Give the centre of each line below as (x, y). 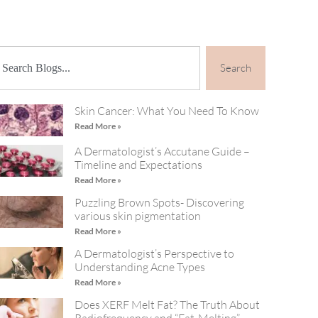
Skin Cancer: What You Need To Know (167, 111)
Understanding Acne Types (140, 267)
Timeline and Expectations (139, 165)
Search (235, 68)
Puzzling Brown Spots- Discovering (160, 203)
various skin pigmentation (138, 216)
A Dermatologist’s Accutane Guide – (163, 152)
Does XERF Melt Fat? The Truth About (168, 305)
